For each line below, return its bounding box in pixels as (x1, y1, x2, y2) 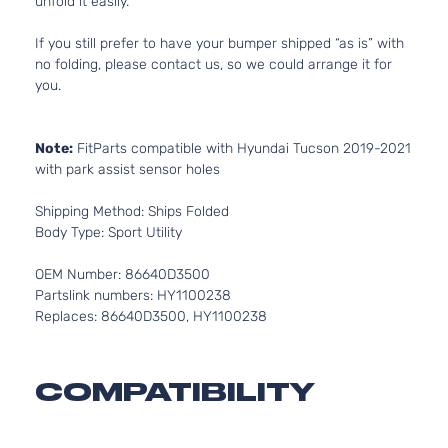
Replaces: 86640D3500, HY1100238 (35, 308, 267, 325)
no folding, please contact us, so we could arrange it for (35, 56, 392, 73)
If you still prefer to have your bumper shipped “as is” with (35, 35, 404, 52)
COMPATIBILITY (35, 377, 315, 407)
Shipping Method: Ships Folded (35, 203, 229, 220)
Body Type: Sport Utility (35, 224, 182, 241)
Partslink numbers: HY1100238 (35, 287, 231, 304)
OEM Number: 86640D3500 (35, 266, 210, 283)
